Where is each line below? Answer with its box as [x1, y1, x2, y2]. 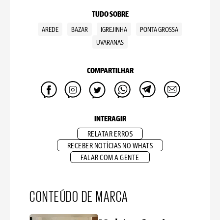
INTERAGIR [94, 115, 126, 123]
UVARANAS [96, 39, 124, 46]
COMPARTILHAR [86, 67, 134, 75]
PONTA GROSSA [140, 27, 178, 33]
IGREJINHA [101, 27, 127, 33]
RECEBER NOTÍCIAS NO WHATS [67, 142, 153, 150]
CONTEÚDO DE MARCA [29, 188, 129, 203]
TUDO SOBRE [91, 11, 129, 18]
